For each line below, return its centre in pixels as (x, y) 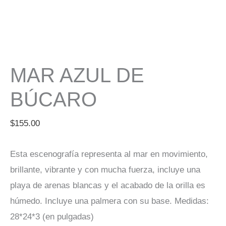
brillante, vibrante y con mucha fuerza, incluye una (105, 169)
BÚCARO (53, 100)
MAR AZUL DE (77, 75)
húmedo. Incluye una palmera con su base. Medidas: (109, 201)
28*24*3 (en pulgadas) (52, 216)
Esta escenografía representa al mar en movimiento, (109, 154)
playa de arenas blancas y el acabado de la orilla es (108, 185)
